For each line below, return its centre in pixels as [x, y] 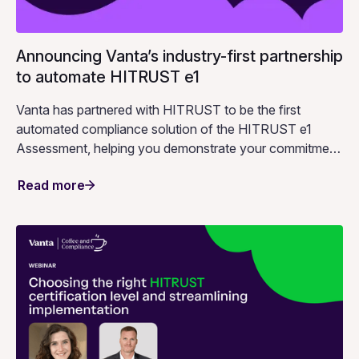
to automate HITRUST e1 [108, 77]
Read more [51, 185]
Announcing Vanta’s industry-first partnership [179, 56]
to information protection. [89, 167]
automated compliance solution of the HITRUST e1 [164, 129]
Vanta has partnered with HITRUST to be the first [158, 109]
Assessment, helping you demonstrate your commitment [178, 148]
